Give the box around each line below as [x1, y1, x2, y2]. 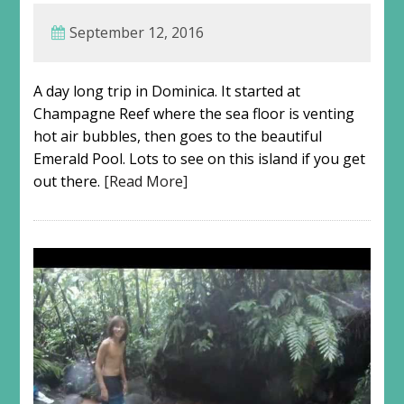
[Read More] [103, 171, 188, 192]
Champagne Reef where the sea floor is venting [32, 104, 354, 124]
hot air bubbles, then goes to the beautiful [32, 126, 322, 147]
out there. [32, 171, 104, 192]
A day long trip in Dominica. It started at [32, 81, 300, 102]
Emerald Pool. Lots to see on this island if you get [32, 149, 365, 170]
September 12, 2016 [69, 23, 204, 43]
